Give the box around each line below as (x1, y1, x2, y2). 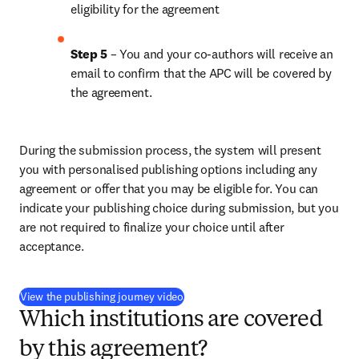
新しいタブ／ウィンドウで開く (186, 288, 341, 303)
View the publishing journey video (20, 289, 184, 304)
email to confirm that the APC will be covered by (71, 65, 332, 81)
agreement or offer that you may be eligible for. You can (19, 180, 319, 196)
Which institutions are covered (19, 309, 322, 332)
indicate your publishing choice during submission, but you (19, 200, 339, 216)
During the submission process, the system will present (19, 142, 321, 158)
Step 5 (71, 46, 108, 62)
